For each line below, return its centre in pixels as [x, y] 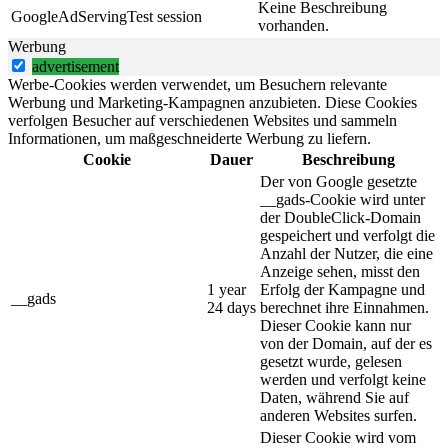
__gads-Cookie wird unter [342, 199]
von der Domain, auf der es [346, 343]
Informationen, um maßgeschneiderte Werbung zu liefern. [189, 138]
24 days [231, 307]
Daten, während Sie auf [334, 397]
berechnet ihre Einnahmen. [344, 307]
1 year [226, 289]
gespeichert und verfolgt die [347, 235]
